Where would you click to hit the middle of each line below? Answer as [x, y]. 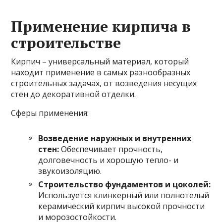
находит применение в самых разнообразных [101, 72]
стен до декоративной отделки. [74, 94]
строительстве [66, 42]
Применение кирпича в [101, 26]
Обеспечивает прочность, [111, 149]
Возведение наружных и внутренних [115, 138]
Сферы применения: [50, 113]
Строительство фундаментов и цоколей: [125, 184]
